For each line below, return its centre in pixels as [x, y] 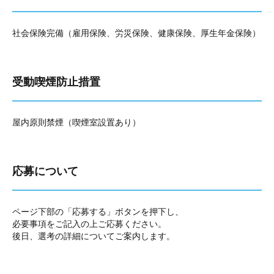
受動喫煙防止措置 [56, 82]
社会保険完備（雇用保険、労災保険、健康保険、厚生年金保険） [136, 33]
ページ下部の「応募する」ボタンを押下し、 [98, 212]
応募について [45, 171]
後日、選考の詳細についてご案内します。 [94, 236]
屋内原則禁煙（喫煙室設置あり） [76, 122]
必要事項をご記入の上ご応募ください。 [89, 224]
